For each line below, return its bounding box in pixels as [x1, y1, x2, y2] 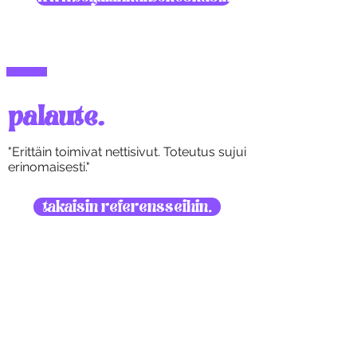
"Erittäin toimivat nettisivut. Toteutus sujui [8, 144, 246, 159]
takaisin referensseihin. [42, 196, 212, 218]
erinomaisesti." [8, 159, 90, 175]
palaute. [8, 97, 104, 135]
